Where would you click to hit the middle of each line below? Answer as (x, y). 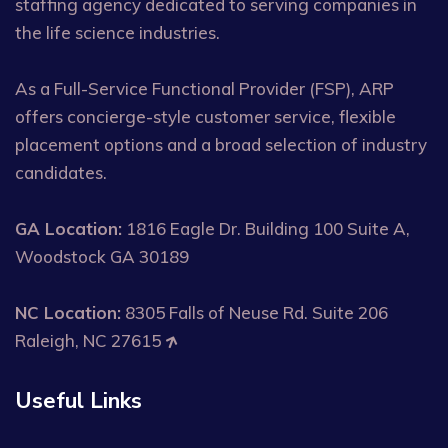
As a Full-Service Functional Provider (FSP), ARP (204, 88)
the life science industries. (117, 32)
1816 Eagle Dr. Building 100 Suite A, (266, 228)
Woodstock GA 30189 (102, 256)
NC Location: (68, 312)
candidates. (61, 172)
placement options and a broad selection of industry (221, 144)
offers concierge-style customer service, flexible (205, 116)
